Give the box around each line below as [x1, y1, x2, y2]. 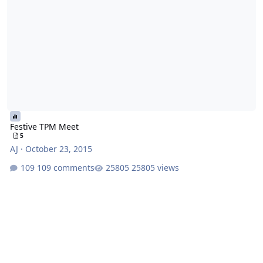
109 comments [36, 161, 95, 173]
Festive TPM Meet [9, 121, 79, 133]
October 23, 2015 [25, 143, 92, 155]
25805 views [131, 161, 179, 173]
